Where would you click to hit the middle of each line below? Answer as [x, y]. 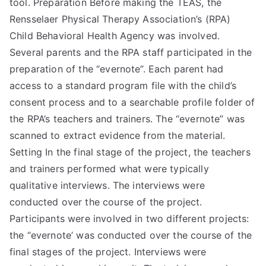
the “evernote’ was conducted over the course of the [131, 235]
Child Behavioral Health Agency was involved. [115, 36]
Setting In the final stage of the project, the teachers [130, 152]
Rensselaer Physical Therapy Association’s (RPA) [120, 19]
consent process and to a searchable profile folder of [132, 102]
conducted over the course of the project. [106, 202]
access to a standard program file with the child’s [123, 85]
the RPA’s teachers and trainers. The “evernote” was [127, 119]
